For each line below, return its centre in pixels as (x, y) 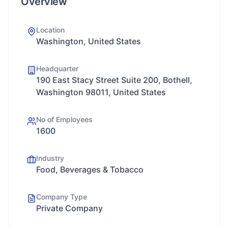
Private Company (69, 208)
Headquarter (57, 68)
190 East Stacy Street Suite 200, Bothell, (114, 80)
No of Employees (64, 119)
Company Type (62, 197)
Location (50, 30)
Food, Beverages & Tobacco (90, 169)
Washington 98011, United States (101, 92)
